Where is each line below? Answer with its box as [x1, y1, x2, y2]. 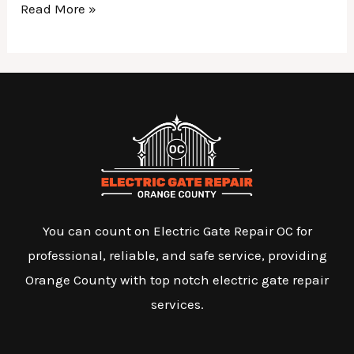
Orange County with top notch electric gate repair [25, 272, 329, 288]
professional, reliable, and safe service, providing [27, 247, 327, 264]
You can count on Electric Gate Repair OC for [42, 223, 312, 239]
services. [150, 296, 204, 313]
